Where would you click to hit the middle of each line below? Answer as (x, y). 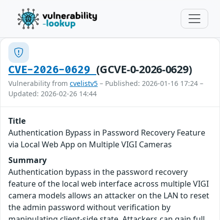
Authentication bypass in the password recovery (98, 172)
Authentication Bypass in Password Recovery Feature (107, 133)
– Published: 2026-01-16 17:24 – (151, 83)
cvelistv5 (84, 83)
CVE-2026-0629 (53, 70)
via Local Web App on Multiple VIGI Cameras (90, 144)
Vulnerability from (39, 83)
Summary (27, 160)
